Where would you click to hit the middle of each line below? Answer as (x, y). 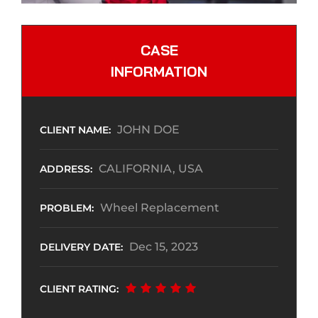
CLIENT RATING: (79, 289)
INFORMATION (159, 72)
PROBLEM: (67, 208)
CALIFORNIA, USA (151, 169)
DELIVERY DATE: (81, 247)
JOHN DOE (148, 130)
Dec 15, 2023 (164, 247)
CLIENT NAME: (75, 130)
